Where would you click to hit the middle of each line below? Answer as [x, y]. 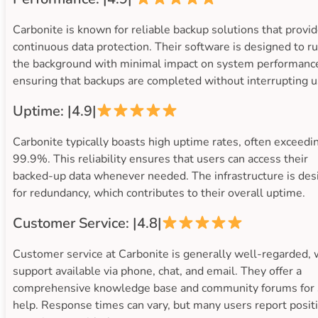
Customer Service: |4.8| [87, 223]
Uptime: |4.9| [55, 111]
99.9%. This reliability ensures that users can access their [160, 159]
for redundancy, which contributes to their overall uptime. [159, 193]
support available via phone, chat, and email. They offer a [157, 271]
